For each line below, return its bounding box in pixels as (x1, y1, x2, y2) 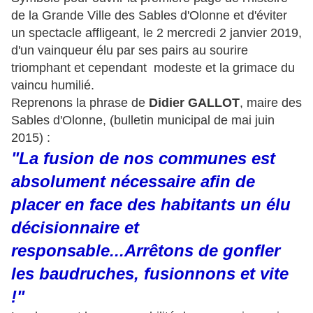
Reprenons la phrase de (11, 96, 149, 110)
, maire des (240, 96, 302, 110)
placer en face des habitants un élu (11, 195, 291, 214)
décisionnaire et (11, 218, 139, 238)
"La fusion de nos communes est (11, 149, 275, 168)
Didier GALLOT (149, 96, 240, 110)
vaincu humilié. (11, 78, 94, 93)
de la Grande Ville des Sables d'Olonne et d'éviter (11, 8, 287, 23)
